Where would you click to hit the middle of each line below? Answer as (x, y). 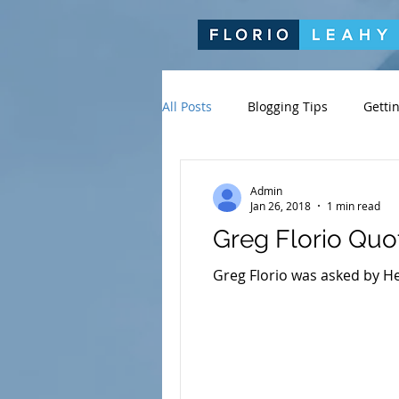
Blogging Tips (288, 106)
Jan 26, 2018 (281, 206)
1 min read (354, 206)
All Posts (187, 106)
